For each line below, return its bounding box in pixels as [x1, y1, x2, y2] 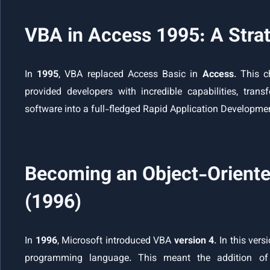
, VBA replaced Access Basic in [58, 67, 202, 83]
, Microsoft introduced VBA [57, 234, 174, 250]
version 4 [174, 234, 215, 250]
